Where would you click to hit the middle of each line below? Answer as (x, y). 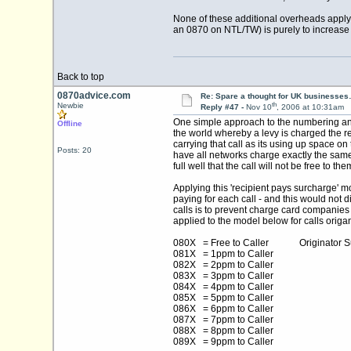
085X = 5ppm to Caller (223, 298)
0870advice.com (94, 96)
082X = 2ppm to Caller (223, 265)
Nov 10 (259, 107)
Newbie (70, 105)
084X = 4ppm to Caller (223, 287)
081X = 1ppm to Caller (223, 254)
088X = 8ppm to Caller (223, 331)
